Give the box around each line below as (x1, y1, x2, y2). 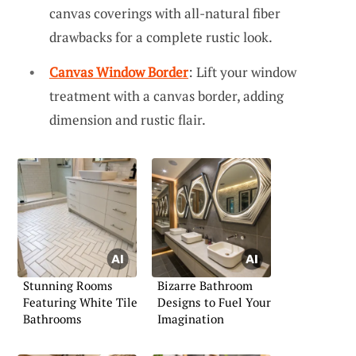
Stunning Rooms (23, 277, 113, 293)
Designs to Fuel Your (157, 293, 271, 310)
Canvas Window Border (49, 62, 188, 81)
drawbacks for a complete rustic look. (49, 28, 273, 47)
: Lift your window (188, 62, 296, 81)
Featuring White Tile (23, 293, 137, 310)
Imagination (157, 310, 224, 327)
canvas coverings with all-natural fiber (49, 4, 281, 23)
